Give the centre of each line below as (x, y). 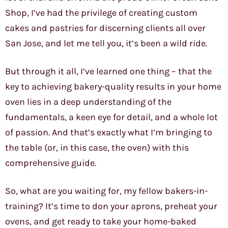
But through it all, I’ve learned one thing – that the (108, 72)
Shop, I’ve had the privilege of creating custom (101, 13)
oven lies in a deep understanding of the (88, 102)
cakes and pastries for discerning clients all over (105, 28)
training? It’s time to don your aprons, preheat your (111, 206)
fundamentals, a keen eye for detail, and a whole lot (111, 117)
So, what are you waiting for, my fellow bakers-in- (106, 191)
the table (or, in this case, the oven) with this (97, 148)
